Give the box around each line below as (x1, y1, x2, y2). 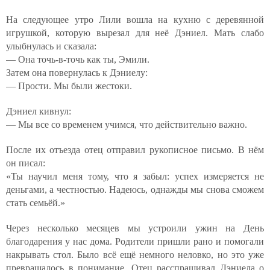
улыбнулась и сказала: (6, 40, 96, 51)
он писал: (6, 157, 45, 168)
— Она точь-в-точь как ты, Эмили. (6, 54, 149, 64)
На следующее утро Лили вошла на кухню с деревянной (6, 14, 264, 25)
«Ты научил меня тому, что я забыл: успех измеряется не (6, 171, 264, 181)
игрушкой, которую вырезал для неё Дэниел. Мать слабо (6, 27, 264, 38)
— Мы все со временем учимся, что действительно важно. (6, 119, 247, 130)
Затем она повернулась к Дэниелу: (6, 67, 148, 78)
